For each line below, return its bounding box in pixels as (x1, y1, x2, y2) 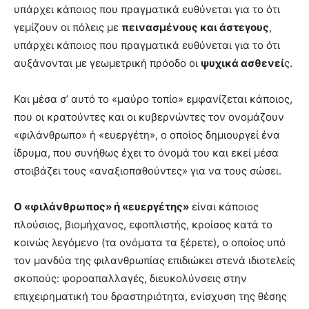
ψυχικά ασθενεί (201, 57, 284, 70)
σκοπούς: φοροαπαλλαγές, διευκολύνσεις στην (14, 272, 247, 285)
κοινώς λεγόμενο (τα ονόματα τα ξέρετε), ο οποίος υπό (14, 236, 286, 249)
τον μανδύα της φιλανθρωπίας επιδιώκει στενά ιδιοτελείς (14, 254, 295, 267)
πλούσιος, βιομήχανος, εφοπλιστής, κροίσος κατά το (14, 218, 272, 231)
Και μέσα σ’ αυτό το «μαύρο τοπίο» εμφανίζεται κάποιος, (14, 92, 292, 106)
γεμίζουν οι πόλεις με (14, 21, 121, 34)
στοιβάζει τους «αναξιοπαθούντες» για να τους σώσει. (14, 164, 281, 177)
